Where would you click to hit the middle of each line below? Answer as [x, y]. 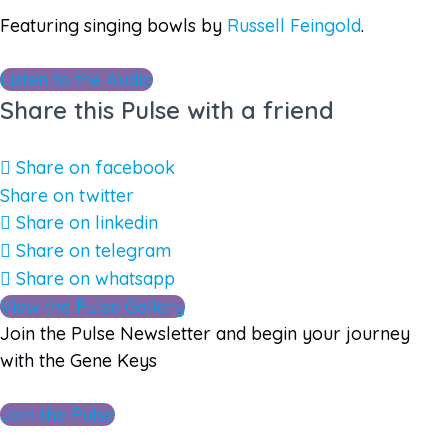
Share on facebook [95, 167]
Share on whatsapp [95, 278]
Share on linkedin [87, 222]
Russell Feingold [294, 25]
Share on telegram [93, 250]
